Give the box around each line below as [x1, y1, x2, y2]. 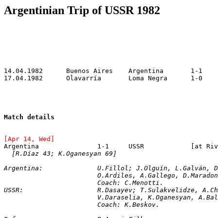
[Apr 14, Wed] [4, 135, 54, 143]
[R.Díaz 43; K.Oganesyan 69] [12, 149, 117, 157]
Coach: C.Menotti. [97, 179, 163, 186]
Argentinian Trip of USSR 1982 [4, 4, 160, 17]
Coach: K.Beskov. [97, 200, 160, 208]
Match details [4, 113, 54, 121]
